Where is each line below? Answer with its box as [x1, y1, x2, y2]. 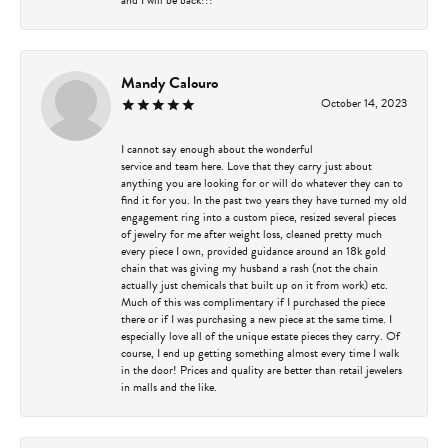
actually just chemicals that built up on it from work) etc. [121, 275, 388, 294]
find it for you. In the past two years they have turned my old [121, 190, 407, 209]
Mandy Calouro [121, 70, 218, 95]
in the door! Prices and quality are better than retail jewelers [121, 360, 402, 379]
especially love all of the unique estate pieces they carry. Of [121, 326, 400, 345]
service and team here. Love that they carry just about [121, 156, 372, 175]
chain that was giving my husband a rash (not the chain [121, 258, 378, 277]
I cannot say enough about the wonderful [121, 139, 313, 158]
